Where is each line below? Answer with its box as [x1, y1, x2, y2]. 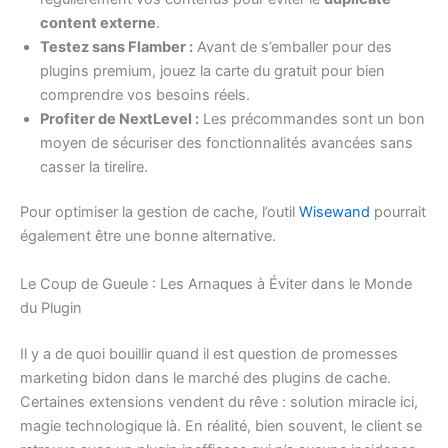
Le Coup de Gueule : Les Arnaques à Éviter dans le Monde [20, 274, 412, 293]
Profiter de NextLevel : [40, 109, 199, 128]
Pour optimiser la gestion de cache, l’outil [20, 203, 299, 222]
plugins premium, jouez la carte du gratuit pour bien [40, 61, 385, 80]
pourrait [370, 203, 426, 222]
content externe [40, 13, 156, 32]
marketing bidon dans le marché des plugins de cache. [20, 368, 391, 387]
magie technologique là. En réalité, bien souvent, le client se [20, 416, 422, 435]
